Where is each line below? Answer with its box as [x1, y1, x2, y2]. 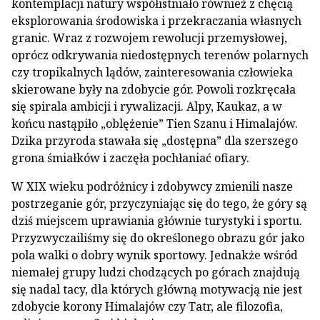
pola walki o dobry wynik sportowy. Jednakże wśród [11, 247, 298, 263]
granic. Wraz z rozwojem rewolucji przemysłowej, [11, 30, 287, 46]
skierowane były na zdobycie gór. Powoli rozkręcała [11, 81, 296, 97]
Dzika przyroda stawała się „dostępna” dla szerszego [11, 133, 298, 149]
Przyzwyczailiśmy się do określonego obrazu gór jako [11, 230, 304, 246]
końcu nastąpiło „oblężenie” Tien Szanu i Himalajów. [11, 116, 298, 131]
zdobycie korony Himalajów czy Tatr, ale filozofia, [11, 299, 283, 314]
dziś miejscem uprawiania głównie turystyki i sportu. [11, 213, 302, 229]
